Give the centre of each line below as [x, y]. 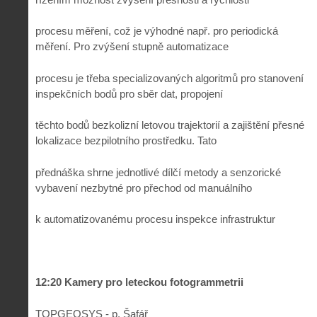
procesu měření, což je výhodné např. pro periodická [157, 31]
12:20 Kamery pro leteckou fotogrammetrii [139, 282]
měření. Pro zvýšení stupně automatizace [132, 47]
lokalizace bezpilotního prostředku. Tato [126, 141]
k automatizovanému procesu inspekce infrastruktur [155, 219]
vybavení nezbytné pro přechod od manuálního [144, 188]
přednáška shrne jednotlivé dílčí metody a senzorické [158, 172]
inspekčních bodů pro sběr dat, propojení [129, 93]
